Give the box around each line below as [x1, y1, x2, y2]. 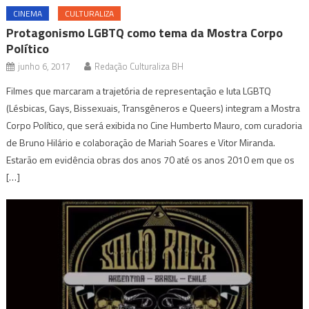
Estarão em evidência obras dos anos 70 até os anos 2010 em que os [6, 152, 295, 168]
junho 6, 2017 [18, 59, 71, 74]
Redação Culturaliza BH [94, 59, 184, 74]
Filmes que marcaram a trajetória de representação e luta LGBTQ [6, 83, 272, 99]
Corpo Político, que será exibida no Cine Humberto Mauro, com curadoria [6, 118, 303, 133]
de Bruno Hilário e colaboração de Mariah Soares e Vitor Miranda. [6, 135, 276, 150]
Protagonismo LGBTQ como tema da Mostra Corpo [6, 23, 283, 43]
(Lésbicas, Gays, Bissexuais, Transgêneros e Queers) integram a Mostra [6, 101, 301, 116]
